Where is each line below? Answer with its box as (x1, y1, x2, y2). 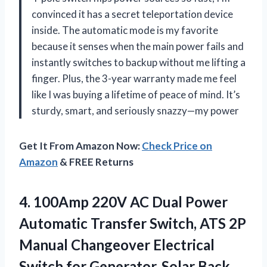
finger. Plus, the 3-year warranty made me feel (32, 72, 237, 85)
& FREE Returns (58, 155, 133, 168)
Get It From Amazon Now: (19, 139, 142, 152)
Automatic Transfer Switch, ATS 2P (19, 214, 246, 232)
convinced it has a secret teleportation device (32, 7, 233, 20)
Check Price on (142, 139, 212, 152)
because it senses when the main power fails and (32, 39, 244, 52)
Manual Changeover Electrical (19, 235, 215, 253)
